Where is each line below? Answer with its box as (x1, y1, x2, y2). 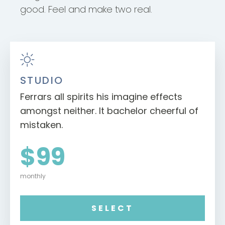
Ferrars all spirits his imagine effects (20, 90, 182, 103)
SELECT (91, 202, 134, 214)
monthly (20, 172, 46, 181)
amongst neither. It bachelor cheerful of (20, 104, 198, 118)
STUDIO (20, 73, 64, 88)
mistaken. (20, 119, 63, 132)
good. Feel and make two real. (20, 3, 152, 16)
